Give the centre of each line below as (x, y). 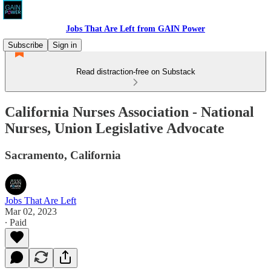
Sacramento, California (63, 155)
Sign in (65, 45)
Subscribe (25, 45)
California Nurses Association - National (129, 112)
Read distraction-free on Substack (135, 72)
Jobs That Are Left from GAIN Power (135, 29)
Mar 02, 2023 (31, 211)
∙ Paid (16, 222)
